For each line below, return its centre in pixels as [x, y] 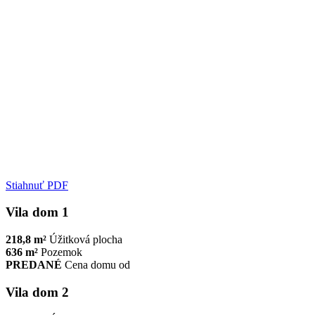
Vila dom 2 [37, 292]
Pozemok [62, 252]
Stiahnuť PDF [37, 185]
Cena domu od [97, 265]
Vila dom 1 [37, 212]
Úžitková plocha [86, 240]
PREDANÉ [34, 265]
